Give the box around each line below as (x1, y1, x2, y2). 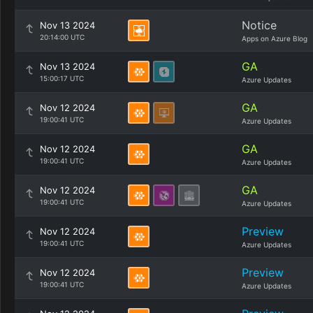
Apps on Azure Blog (242, 34, 307, 43)
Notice (242, 18, 277, 32)
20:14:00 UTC (40, 33, 85, 41)
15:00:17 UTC (40, 74, 84, 82)
